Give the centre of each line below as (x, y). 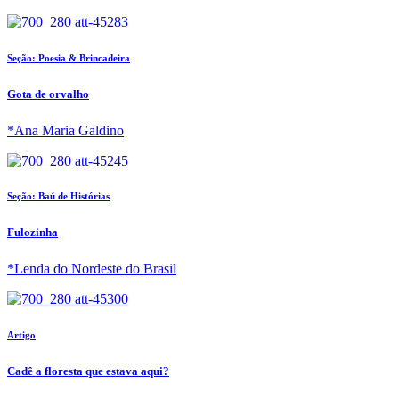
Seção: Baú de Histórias (58, 196)
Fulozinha (33, 232)
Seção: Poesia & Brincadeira (69, 58)
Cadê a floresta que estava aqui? (88, 370)
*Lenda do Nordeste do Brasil (92, 268)
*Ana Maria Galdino (65, 130)
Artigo (21, 334)
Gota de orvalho (48, 94)
